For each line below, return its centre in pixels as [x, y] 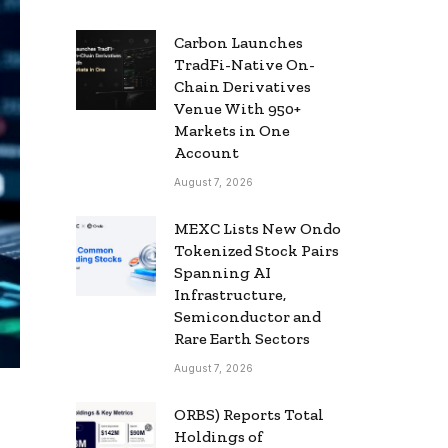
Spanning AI [222, 272]
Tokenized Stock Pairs [256, 250]
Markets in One [232, 130]
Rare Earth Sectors [242, 338]
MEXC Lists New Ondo [257, 228]
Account [206, 152]
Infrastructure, [230, 294]
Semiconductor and [247, 316]
